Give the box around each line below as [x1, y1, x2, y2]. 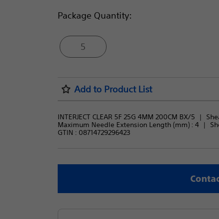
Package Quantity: [57, 10, 132, 21]
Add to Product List [74, 84, 152, 94]
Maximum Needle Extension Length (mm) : [57, 120, 195, 129]
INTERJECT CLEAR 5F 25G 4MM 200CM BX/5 [57, 112, 195, 121]
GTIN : [57, 128, 79, 137]
